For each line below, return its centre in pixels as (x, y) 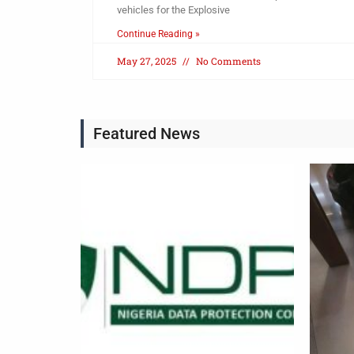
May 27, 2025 (148, 61)
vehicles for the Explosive (173, 10)
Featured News (147, 134)
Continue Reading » (158, 34)
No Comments (227, 61)
